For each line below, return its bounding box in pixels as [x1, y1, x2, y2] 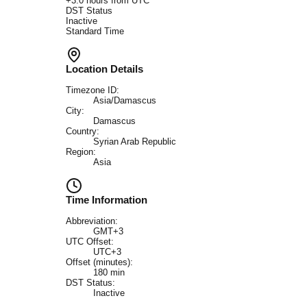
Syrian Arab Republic [93, 136, 176, 147]
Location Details [66, 63, 143, 75]
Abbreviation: [66, 216, 118, 227]
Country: [66, 126, 99, 137]
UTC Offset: [66, 236, 114, 247]
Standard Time [66, 26, 124, 37]
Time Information [66, 194, 147, 206]
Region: [66, 147, 96, 158]
